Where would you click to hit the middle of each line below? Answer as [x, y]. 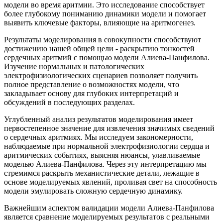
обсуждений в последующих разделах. [69, 102]
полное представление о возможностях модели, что [92, 84]
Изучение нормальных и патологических [74, 66]
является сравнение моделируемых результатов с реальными [107, 217]
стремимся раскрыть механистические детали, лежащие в [102, 173]
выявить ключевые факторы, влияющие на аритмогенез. [100, 22]
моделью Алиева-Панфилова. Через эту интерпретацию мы [105, 164]
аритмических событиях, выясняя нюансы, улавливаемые [102, 155]
